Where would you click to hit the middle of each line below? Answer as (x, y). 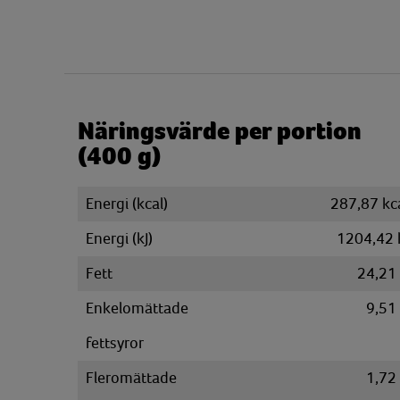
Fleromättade (131, 378)
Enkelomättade (137, 308)
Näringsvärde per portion (220, 131)
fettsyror (115, 343)
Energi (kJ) (119, 238)
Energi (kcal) (127, 204)
